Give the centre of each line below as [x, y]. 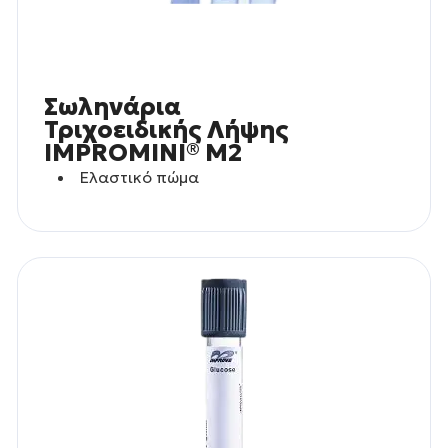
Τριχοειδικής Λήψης [166, 130]
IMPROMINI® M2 [142, 153]
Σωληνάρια [112, 107]
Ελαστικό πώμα [140, 177]
